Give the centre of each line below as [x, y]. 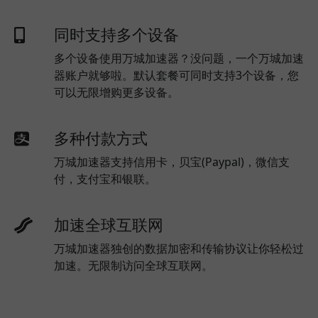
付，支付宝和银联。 [106, 179]
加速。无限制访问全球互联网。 [133, 265]
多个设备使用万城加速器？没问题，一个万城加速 [179, 58]
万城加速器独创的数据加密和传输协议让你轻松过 [179, 248]
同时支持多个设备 [116, 34]
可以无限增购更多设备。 [116, 92]
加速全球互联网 [109, 224]
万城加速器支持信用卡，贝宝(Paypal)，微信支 [172, 161]
